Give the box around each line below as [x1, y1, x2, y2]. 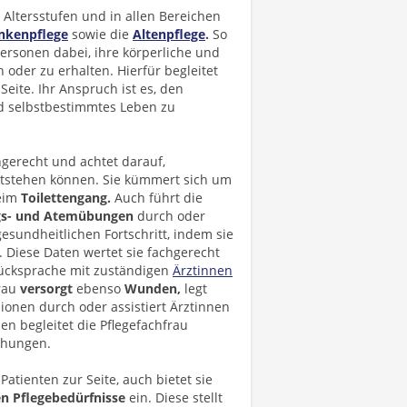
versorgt [20, 280, 73, 297]
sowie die [68, 25, 133, 43]
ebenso [73, 280, 124, 297]
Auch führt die [111, 189, 203, 206]
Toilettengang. [21, 189, 111, 206]
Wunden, [124, 280, 181, 297]
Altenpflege [133, 25, 205, 43]
